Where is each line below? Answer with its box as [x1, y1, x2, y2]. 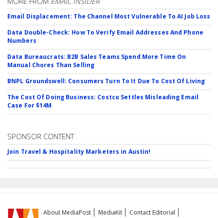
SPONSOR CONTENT [7, 131, 74, 141]
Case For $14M [7, 101, 52, 109]
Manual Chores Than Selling [7, 60, 95, 69]
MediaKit [98, 208, 123, 217]
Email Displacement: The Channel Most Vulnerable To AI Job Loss [7, 12, 211, 20]
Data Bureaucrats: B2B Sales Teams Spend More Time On [7, 52, 186, 61]
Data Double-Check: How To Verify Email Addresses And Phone [7, 28, 203, 36]
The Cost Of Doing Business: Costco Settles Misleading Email [7, 92, 199, 101]
